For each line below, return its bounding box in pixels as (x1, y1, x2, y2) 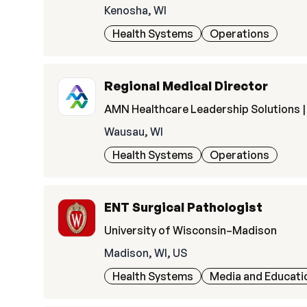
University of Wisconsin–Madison (104, 223, 277, 237)
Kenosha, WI (104, 3, 167, 17)
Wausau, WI (104, 125, 163, 138)
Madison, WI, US (104, 246, 187, 260)
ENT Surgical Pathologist (104, 199, 262, 214)
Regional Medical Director (104, 78, 268, 93)
